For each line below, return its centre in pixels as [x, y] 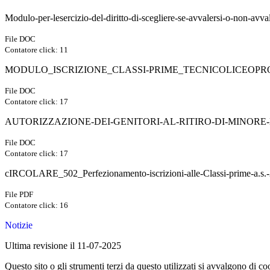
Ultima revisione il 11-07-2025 [63, 246]
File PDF [19, 195]
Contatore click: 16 [36, 206]
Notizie [19, 225]
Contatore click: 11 [36, 50]
